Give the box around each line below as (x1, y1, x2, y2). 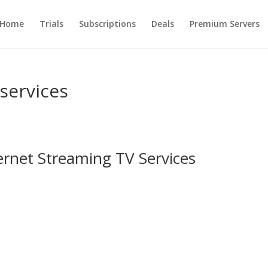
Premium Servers (189, 18, 260, 29)
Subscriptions (78, 18, 136, 29)
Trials (39, 18, 63, 29)
